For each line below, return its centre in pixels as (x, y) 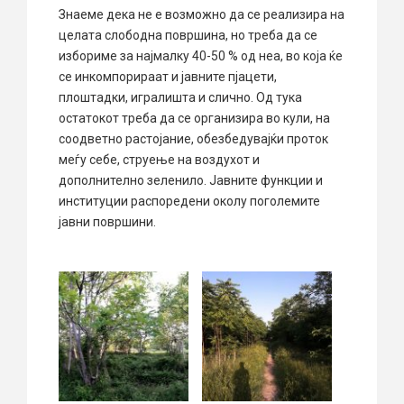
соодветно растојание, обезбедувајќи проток (193, 138)
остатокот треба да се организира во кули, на (194, 118)
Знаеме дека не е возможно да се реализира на (202, 14)
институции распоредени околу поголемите (189, 201)
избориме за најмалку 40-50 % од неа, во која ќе (201, 55)
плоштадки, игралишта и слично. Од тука (180, 97)
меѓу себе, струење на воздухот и (159, 159)
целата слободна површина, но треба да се (188, 35)
